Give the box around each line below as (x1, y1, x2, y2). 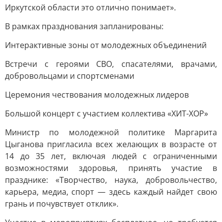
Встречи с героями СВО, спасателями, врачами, (5, 58, 217, 69)
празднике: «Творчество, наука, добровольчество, (5, 174, 217, 185)
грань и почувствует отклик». (5, 198, 118, 209)
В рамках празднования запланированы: (5, 21, 164, 32)
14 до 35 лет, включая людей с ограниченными (5, 151, 217, 162)
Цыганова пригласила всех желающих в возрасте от (5, 139, 217, 150)
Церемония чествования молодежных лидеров (5, 89, 189, 100)
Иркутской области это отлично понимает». (5, 2, 176, 13)
